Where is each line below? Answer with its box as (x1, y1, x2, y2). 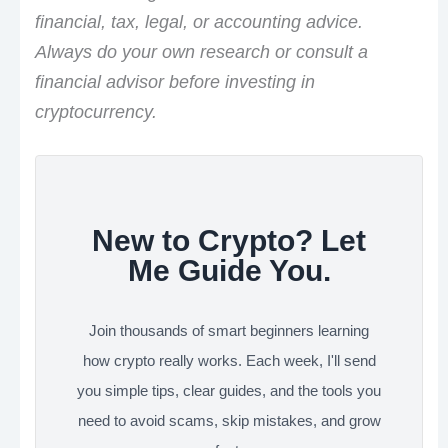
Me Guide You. (127, 254, 331, 288)
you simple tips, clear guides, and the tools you (77, 382, 381, 400)
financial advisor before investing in (34, 71, 315, 92)
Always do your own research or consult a (34, 41, 368, 62)
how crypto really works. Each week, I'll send (82, 352, 376, 370)
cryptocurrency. (34, 101, 157, 122)
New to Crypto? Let (92, 224, 366, 258)
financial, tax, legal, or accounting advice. (34, 11, 363, 32)
